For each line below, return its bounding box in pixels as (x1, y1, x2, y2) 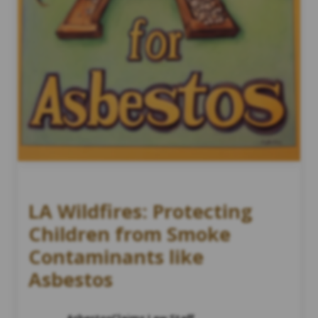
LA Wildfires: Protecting (28, 197, 253, 224)
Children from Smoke (28, 220, 231, 247)
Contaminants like (28, 243, 204, 270)
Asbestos (28, 265, 113, 292)
